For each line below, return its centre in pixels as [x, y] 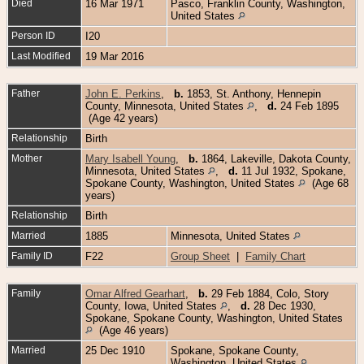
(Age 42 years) [123, 118]
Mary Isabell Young [130, 158]
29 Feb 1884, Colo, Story [269, 293]
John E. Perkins [123, 93]
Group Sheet [200, 256]
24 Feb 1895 [308, 106]
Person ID [33, 35]
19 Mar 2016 [116, 56]
